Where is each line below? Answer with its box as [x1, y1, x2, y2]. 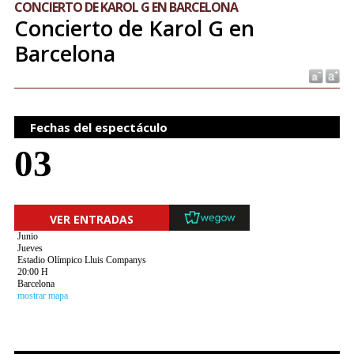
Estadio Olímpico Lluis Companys [17, 254, 146, 265]
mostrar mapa [17, 290, 68, 301]
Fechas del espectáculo [29, 119, 168, 135]
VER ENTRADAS [50, 211, 134, 227]
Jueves [17, 243, 43, 254]
